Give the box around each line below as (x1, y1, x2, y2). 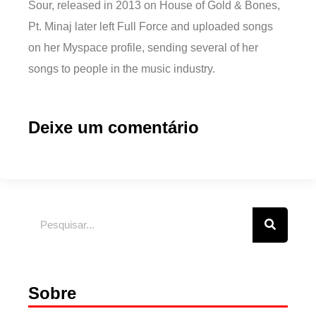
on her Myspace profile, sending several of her (28, 42, 258, 54)
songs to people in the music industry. (28, 63, 215, 75)
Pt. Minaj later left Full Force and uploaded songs (28, 20, 273, 33)
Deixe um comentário (28, 117, 199, 137)
